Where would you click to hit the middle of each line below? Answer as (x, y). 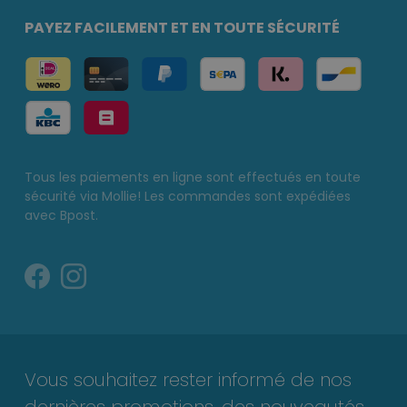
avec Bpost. (61, 216)
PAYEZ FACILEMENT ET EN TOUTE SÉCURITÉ (182, 28)
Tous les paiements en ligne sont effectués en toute (193, 178)
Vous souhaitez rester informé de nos (188, 380)
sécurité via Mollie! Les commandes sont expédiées (188, 197)
